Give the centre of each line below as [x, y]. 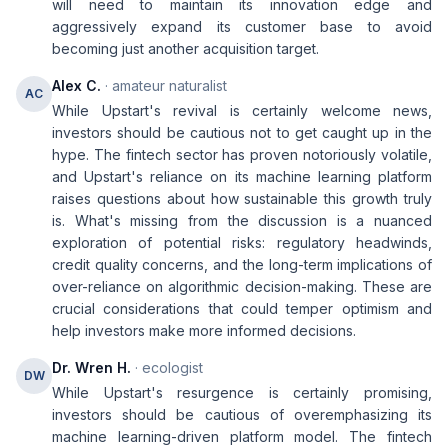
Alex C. [76, 85]
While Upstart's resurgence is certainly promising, [242, 392]
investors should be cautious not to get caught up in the [242, 132]
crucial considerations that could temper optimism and [242, 308]
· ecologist [167, 367]
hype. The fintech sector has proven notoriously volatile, [242, 154]
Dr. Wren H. [91, 367]
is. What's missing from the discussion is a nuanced [242, 220]
